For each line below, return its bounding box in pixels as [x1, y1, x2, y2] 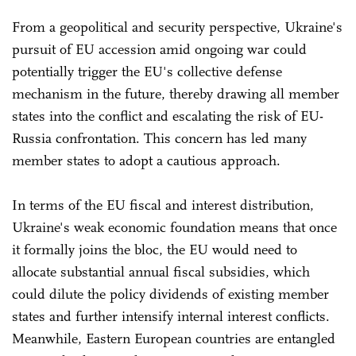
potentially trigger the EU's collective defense [12, 62, 282, 80]
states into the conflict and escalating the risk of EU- [12, 106, 323, 125]
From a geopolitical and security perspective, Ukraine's [12, 17, 342, 36]
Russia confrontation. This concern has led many [12, 129, 307, 147]
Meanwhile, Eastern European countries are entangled [12, 329, 335, 347]
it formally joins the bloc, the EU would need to [12, 240, 297, 258]
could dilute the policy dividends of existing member [12, 284, 329, 303]
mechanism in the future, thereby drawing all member [12, 84, 339, 103]
